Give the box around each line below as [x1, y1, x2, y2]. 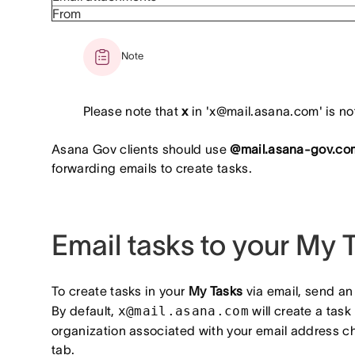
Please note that [83, 104, 182, 118]
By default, [52, 303, 118, 318]
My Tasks [188, 284, 243, 298]
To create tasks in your [52, 284, 189, 298]
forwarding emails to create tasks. [52, 161, 252, 175]
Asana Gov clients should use [52, 142, 231, 156]
